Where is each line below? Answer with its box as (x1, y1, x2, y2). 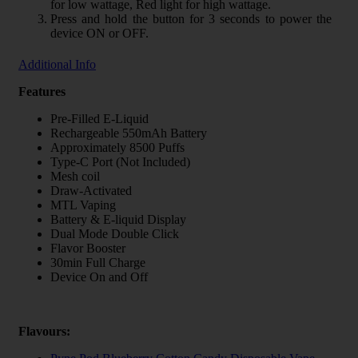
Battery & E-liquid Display (50, 212, 186, 226)
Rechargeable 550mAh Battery (50, 125, 207, 140)
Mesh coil (50, 169, 100, 183)
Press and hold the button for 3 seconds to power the (50, 11, 332, 26)
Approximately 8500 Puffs (50, 140, 185, 154)
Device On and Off (50, 269, 148, 284)
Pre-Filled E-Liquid (50, 111, 149, 125)
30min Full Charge (50, 255, 145, 269)
